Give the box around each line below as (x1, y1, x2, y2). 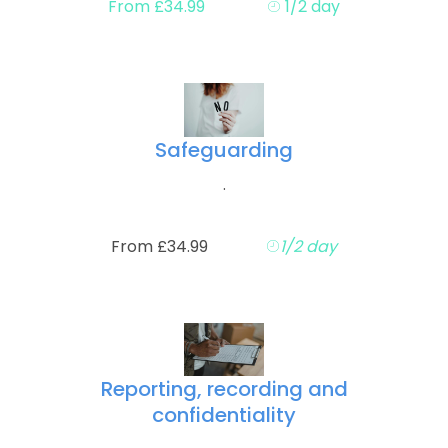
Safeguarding (155, 135, 293, 164)
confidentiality (152, 401, 296, 430)
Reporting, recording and (100, 375, 348, 404)
